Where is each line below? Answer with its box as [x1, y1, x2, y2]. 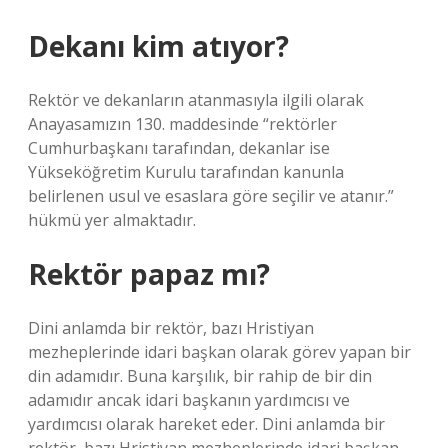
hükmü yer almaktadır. [28, 209, 196, 231]
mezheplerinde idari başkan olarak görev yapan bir [28, 341, 411, 363]
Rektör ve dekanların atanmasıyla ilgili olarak [28, 89, 364, 111]
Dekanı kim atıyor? [28, 27, 289, 65]
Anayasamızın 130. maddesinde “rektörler [28, 113, 337, 135]
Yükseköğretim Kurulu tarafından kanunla [28, 161, 344, 183]
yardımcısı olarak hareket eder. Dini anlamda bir [28, 413, 385, 435]
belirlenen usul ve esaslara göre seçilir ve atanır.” [28, 185, 394, 207]
